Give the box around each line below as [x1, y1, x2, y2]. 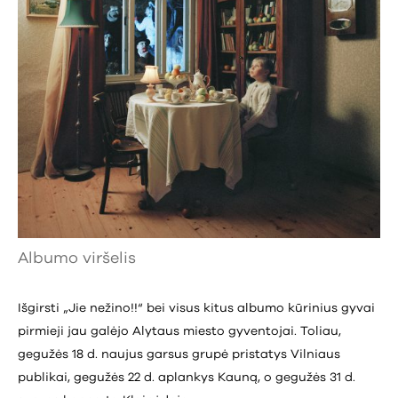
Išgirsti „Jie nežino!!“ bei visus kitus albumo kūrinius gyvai [18, 301, 375, 314]
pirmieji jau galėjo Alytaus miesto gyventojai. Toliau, [18, 324, 341, 338]
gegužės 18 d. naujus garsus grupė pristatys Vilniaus [18, 347, 340, 361]
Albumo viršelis [18, 250, 136, 267]
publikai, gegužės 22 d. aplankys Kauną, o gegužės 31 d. [18, 370, 355, 384]
